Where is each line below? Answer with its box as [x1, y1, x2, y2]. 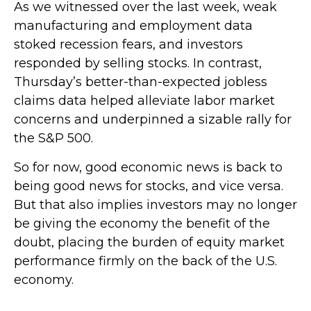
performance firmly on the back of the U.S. [14, 253, 277, 269]
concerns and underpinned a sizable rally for [14, 112, 292, 127]
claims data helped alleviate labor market [14, 93, 275, 108]
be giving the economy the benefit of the [14, 216, 270, 231]
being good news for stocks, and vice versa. [14, 178, 283, 194]
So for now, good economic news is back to [14, 160, 283, 175]
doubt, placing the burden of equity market [14, 235, 285, 250]
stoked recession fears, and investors [14, 37, 243, 52]
